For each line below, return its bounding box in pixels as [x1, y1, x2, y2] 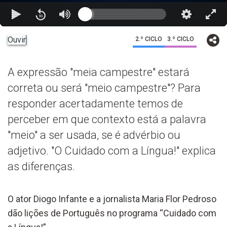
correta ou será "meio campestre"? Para [8, 81, 201, 94]
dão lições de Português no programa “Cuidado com [8, 207, 216, 218]
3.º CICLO [167, 35, 194, 43]
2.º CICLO [135, 35, 162, 43]
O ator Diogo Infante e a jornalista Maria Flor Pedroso [8, 193, 216, 204]
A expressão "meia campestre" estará [8, 65, 190, 79]
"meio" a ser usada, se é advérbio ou [8, 128, 180, 141]
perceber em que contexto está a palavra [8, 112, 206, 126]
